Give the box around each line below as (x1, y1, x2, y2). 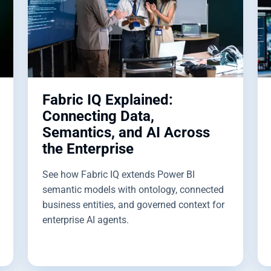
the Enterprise (42, 140, 134, 157)
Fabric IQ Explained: (42, 91, 173, 108)
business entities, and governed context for (42, 198, 224, 211)
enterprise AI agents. (42, 214, 129, 226)
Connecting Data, (42, 107, 154, 125)
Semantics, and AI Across (42, 123, 210, 141)
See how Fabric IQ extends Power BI (42, 168, 195, 180)
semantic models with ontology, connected (42, 183, 224, 195)
